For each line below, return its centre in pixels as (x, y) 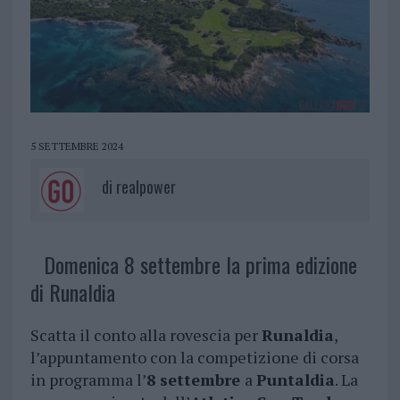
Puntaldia (295, 380)
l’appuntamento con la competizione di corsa (194, 358)
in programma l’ (88, 380)
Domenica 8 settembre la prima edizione (200, 265)
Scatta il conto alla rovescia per (146, 335)
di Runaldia (72, 292)
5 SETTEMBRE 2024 (76, 146)
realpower (146, 187)
